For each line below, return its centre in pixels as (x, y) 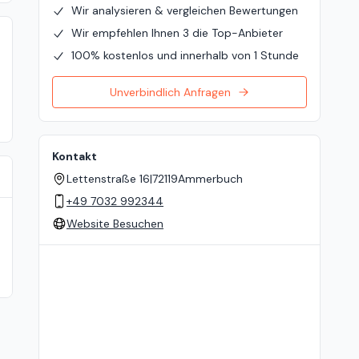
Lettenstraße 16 (108, 179)
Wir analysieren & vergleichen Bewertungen (185, 10)
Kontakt (75, 156)
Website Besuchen (115, 224)
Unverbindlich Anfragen (170, 92)
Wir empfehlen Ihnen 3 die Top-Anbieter (177, 33)
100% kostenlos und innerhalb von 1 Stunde (185, 55)
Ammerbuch (210, 179)
